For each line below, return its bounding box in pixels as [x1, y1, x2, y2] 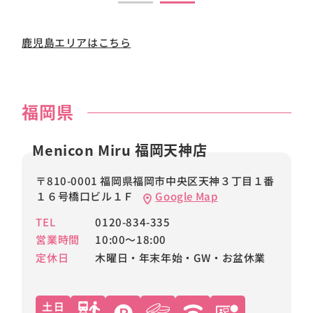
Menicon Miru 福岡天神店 [32, 139, 208, 160]
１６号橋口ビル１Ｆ [36, 188, 137, 203]
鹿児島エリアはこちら [22, 34, 131, 50]
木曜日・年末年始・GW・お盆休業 [95, 249, 265, 265]
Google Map [155, 188, 218, 203]
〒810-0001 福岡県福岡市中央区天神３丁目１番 [36, 173, 275, 188]
